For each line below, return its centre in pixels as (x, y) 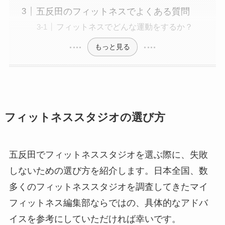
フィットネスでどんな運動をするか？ (124, 26)
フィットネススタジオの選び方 (85, 118)
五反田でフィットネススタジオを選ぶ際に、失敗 (108, 155)
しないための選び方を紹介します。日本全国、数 (108, 171)
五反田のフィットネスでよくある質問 (113, 11)
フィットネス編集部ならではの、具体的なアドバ (108, 203)
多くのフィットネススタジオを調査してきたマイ (108, 187)
